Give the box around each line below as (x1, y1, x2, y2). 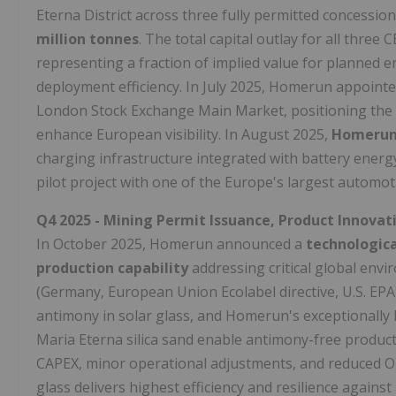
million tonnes (36, 29, 139, 49)
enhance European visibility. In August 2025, (36, 125, 331, 145)
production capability (36, 258, 188, 278)
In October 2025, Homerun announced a (36, 234, 306, 255)
